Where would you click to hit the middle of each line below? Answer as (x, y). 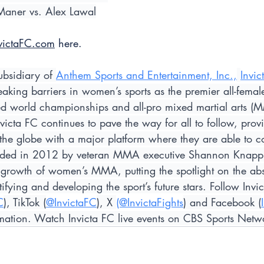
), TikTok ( (25, 202)
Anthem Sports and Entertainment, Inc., (146, 75)
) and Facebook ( (222, 202)
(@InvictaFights (150, 202)
